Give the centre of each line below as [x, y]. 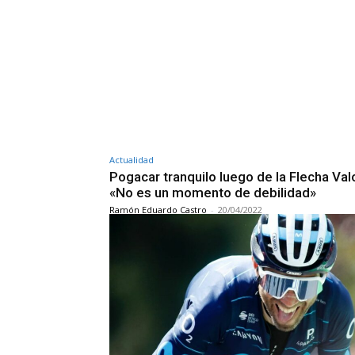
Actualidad [132, 160]
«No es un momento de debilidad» [213, 193]
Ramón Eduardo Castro [158, 210]
